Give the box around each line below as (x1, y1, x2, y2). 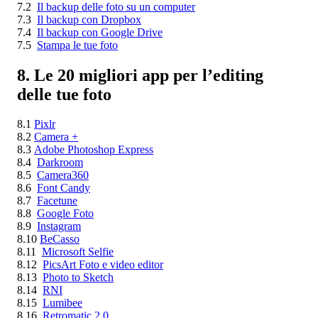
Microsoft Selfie (42, 246, 114, 258)
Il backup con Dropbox (37, 13, 141, 26)
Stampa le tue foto (37, 38, 118, 51)
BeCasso (40, 233, 79, 246)
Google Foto (37, 207, 94, 220)
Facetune (37, 194, 77, 207)
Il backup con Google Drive (37, 26, 163, 38)
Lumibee (43, 297, 82, 309)
